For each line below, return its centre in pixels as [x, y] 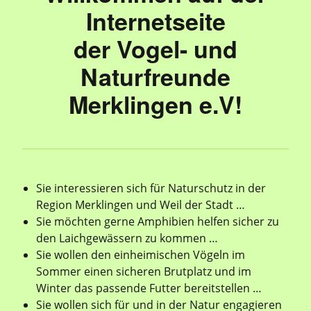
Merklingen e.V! [155, 104]
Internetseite [155, 21]
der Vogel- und [155, 49]
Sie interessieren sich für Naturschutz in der [151, 188]
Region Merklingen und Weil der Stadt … [141, 205]
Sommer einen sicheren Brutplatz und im [144, 272]
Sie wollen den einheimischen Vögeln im [141, 255]
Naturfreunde [155, 77]
